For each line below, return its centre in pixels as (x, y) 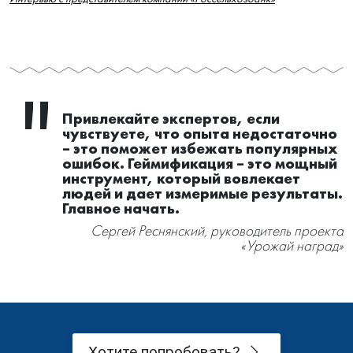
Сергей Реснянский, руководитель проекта (217, 305)
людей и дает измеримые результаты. (203, 268)
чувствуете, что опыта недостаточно (200, 208)
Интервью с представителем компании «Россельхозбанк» (142, 74)
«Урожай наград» (292, 320)
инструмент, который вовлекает (182, 253)
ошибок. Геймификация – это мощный (200, 238)
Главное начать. (121, 283)
